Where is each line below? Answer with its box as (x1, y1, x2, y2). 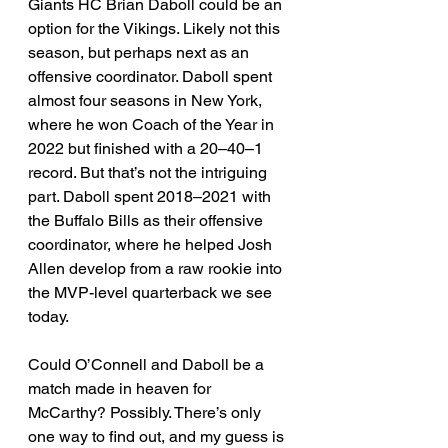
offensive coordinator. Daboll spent (28, 66, 276, 86)
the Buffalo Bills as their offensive (28, 210, 267, 230)
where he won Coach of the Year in (28, 114, 278, 134)
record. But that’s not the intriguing (28, 162, 271, 182)
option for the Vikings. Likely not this (28, 18, 284, 38)
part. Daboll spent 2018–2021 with (28, 186, 275, 206)
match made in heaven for (28, 378, 215, 398)
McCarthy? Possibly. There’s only (28, 402, 265, 422)
